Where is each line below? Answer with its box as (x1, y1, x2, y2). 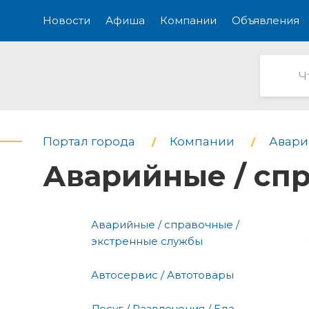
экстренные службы (91, 234, 203, 248)
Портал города (43, 134, 135, 148)
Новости (43, 14, 90, 27)
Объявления (232, 14, 299, 27)
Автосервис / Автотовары (91, 268, 234, 281)
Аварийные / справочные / (91, 217, 239, 231)
